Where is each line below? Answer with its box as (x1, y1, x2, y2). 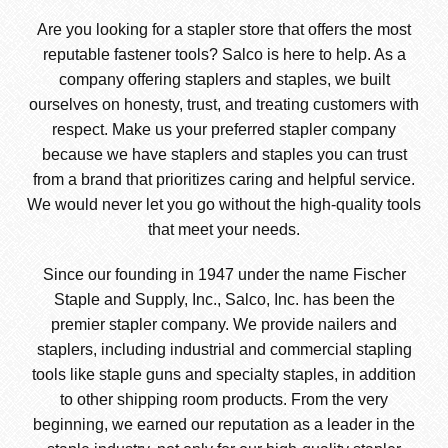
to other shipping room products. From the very (60, 391, 388, 409)
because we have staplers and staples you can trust (41, 146, 407, 164)
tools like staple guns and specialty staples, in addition (32, 366, 416, 384)
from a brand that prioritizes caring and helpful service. (33, 171, 415, 189)
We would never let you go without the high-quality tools (27, 196, 421, 214)
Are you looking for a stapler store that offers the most (37, 21, 411, 39)
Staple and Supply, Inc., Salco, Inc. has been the (53, 291, 395, 309)
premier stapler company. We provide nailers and (51, 316, 397, 334)
